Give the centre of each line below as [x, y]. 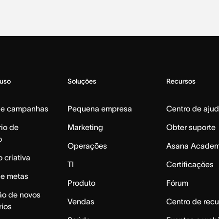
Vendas [81, 201]
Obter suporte [191, 127]
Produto [81, 183]
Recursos [181, 81]
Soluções [82, 81]
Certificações [190, 164]
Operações [87, 145]
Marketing [85, 127]
